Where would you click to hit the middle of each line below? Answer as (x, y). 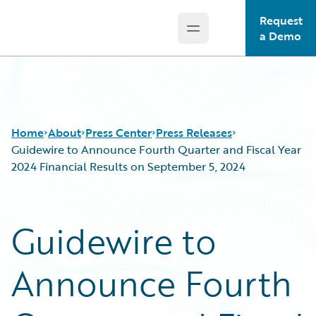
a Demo (280, 36)
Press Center (119, 133)
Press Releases (194, 133)
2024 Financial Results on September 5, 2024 (128, 166)
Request (281, 20)
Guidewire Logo (68, 36)
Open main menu (239, 36)
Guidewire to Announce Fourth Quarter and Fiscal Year (156, 150)
